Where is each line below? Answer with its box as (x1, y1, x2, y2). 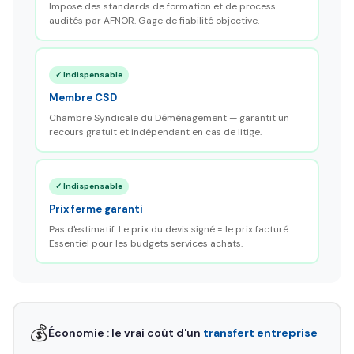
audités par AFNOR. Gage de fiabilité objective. (48, 13, 259, 27)
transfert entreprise (202, 326, 318, 340)
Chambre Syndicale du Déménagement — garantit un (48, 111, 289, 124)
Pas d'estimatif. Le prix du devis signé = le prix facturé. (48, 222, 290, 235)
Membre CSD (48, 90, 117, 104)
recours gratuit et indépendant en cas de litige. (48, 125, 262, 138)
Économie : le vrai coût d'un (47, 326, 203, 340)
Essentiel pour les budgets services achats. (48, 236, 243, 250)
